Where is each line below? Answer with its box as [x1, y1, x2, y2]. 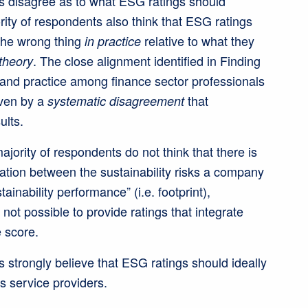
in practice [84, 32, 144, 50]
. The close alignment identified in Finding [32, 52, 261, 70]
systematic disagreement [47, 92, 184, 110]
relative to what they [144, 32, 254, 50]
